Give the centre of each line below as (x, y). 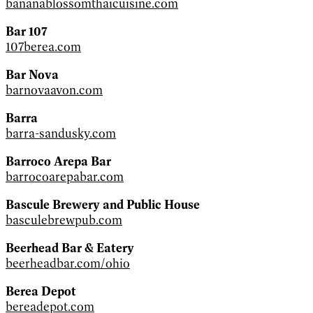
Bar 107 (27, 31)
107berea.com (43, 46)
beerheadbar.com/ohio (68, 263)
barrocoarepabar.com (65, 176)
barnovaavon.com (54, 90)
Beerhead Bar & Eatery (70, 248)
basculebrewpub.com (64, 220)
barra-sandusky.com (61, 133)
